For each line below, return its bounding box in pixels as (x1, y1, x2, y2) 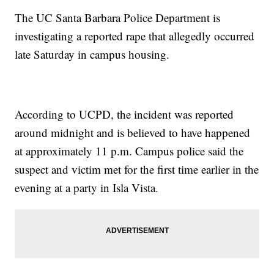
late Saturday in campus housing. (15, 46, 170, 62)
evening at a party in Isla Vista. (15, 179, 159, 195)
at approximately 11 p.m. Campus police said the (15, 143, 244, 158)
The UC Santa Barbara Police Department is (15, 9, 221, 25)
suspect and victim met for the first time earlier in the (15, 161, 259, 177)
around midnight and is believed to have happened (15, 124, 251, 140)
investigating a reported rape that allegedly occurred (15, 28, 255, 43)
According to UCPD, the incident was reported (15, 106, 234, 122)
